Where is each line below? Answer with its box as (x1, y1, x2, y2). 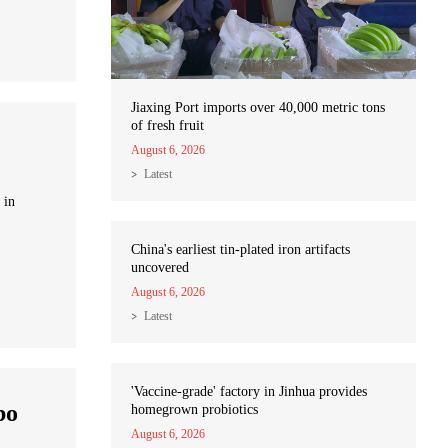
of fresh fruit (131, 118, 204, 134)
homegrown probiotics (131, 402, 258, 418)
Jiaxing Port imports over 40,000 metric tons (131, 100, 385, 116)
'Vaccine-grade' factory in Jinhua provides (131, 384, 367, 400)
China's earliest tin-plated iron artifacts (131, 242, 350, 258)
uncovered (131, 260, 189, 276)
